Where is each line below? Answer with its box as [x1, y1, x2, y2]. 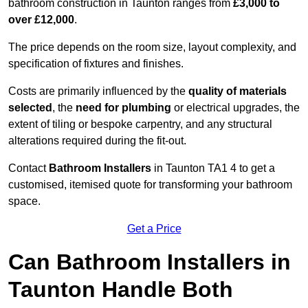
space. [8, 195, 41, 208]
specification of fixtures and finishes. [8, 58, 184, 70]
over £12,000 [8, 14, 74, 26]
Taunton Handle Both [8, 277, 233, 302]
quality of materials [188, 85, 287, 98]
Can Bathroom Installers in [8, 250, 291, 275]
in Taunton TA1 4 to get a [151, 162, 275, 175]
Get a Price [126, 223, 181, 235]
